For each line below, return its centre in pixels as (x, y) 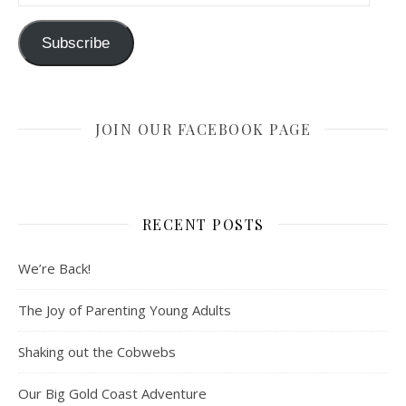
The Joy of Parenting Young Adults (125, 309)
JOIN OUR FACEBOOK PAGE (203, 129)
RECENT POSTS (203, 224)
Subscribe (76, 43)
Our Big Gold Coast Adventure (112, 393)
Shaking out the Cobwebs (97, 351)
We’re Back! (54, 268)
